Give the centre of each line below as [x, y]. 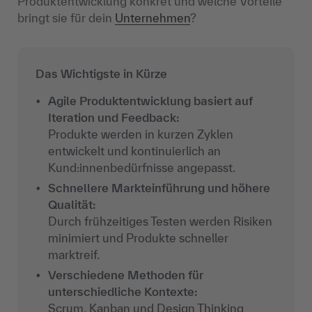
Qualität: [72, 205]
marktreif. [73, 255]
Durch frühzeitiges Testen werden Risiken [160, 221]
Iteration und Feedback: [114, 118]
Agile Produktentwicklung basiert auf [150, 101]
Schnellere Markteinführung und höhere [159, 188]
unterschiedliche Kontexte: [123, 292]
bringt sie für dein [66, 18]
